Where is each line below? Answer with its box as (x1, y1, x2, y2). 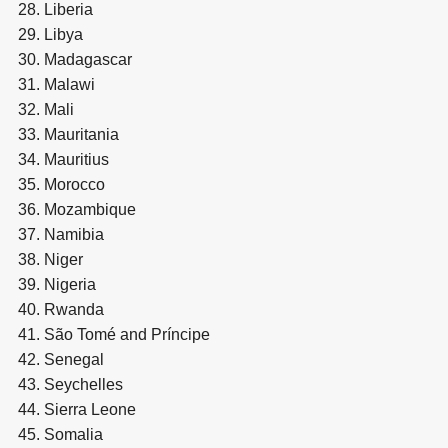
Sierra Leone (44, 400, 136, 418)
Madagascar (44, 50, 132, 68)
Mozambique (44, 200, 136, 218)
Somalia (44, 425, 103, 443)
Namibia (44, 225, 104, 243)
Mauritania (44, 125, 119, 143)
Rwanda (44, 300, 104, 318)
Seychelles (44, 375, 123, 393)
